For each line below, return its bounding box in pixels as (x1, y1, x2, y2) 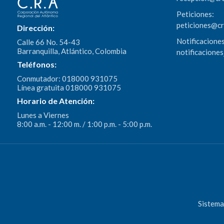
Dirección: (16, 23, 54, 33)
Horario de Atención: (16, 96, 94, 106)
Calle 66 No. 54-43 (16, 37, 80, 47)
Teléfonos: (16, 59, 56, 69)
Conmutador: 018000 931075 (16, 74, 117, 83)
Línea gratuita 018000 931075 (16, 83, 121, 92)
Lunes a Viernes (16, 110, 69, 120)
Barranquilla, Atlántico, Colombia (16, 46, 126, 56)
